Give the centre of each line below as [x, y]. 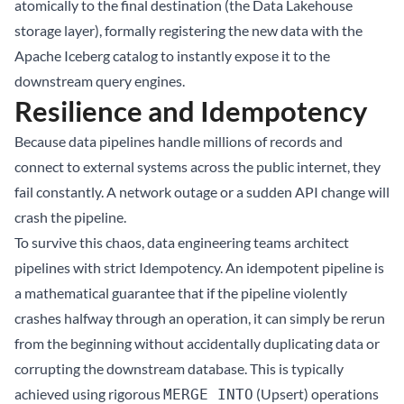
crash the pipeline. [70, 217]
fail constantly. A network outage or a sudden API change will [202, 192]
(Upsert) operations [316, 394]
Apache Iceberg [62, 55]
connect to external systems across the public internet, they [197, 166]
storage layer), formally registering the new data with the [188, 30]
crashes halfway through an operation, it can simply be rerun [200, 318]
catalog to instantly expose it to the [220, 55]
